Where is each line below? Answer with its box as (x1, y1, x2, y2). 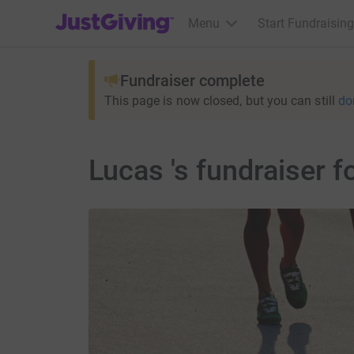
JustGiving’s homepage (55, 6, 185, 21)
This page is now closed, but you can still (104, 93, 335, 108)
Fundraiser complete (119, 71, 265, 90)
